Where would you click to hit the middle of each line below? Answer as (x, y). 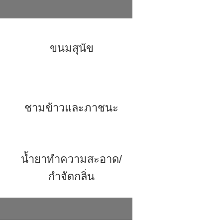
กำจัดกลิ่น (71, 176)
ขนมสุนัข (71, 48)
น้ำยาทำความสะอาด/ (71, 159)
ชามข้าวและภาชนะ (71, 108)
